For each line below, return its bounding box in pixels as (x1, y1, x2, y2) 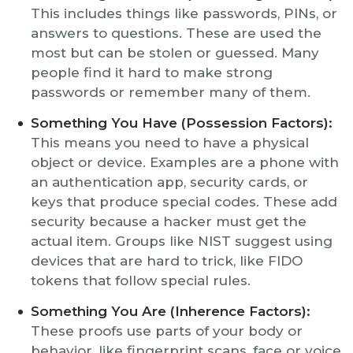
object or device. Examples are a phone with (31, 154, 339, 170)
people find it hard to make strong (31, 65, 273, 80)
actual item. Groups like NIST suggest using (31, 233, 333, 249)
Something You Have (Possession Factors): (31, 115, 333, 131)
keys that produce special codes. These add (31, 194, 337, 210)
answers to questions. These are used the (31, 25, 321, 41)
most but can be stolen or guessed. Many (31, 45, 319, 61)
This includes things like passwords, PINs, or (31, 6, 337, 21)
